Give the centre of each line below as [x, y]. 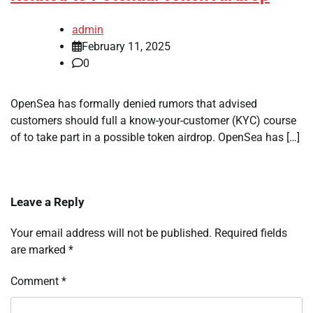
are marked [39, 250]
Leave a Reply [48, 202]
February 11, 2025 [126, 47]
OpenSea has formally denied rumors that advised [134, 104]
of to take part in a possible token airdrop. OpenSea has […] [155, 138]
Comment [36, 282]
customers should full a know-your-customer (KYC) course [153, 121]
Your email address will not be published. [111, 233]
